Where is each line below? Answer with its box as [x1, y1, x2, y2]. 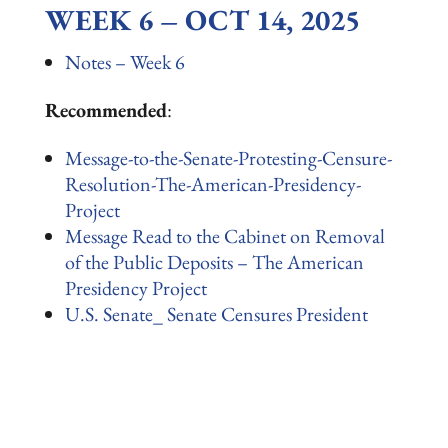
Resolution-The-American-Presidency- [64, 171, 361, 197]
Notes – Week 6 [64, 49, 185, 75]
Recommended [44, 97, 167, 123]
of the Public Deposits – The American [64, 249, 364, 275]
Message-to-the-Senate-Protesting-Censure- [64, 145, 392, 171]
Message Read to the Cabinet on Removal [64, 223, 385, 249]
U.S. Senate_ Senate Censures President [64, 301, 368, 327]
